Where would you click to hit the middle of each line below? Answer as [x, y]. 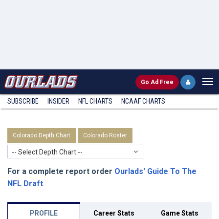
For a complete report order [60, 171]
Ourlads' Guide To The [155, 171]
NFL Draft [25, 184]
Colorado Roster [105, 135]
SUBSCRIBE [23, 101]
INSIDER [58, 101]
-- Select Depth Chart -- [47, 152]
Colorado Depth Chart [42, 135]
